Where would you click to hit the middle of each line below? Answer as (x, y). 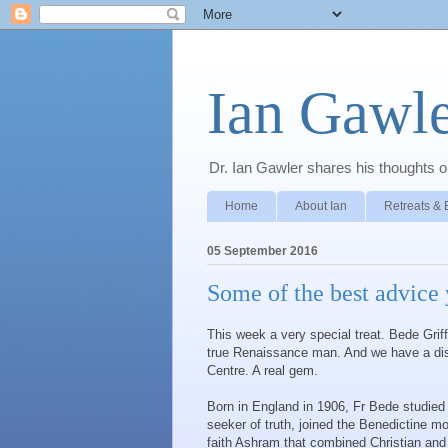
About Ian (321, 205)
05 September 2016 (262, 250)
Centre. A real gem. (262, 371)
